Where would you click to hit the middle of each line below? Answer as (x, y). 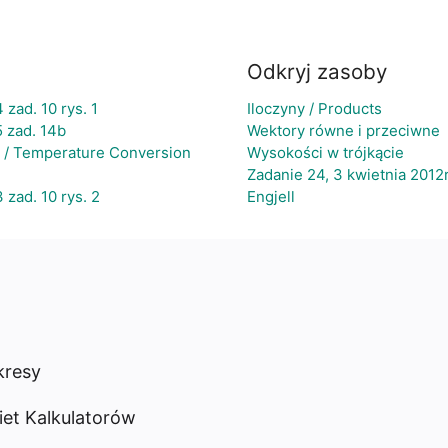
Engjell (270, 196)
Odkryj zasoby (316, 71)
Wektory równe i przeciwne (343, 130)
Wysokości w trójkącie (325, 152)
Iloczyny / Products (314, 108)
